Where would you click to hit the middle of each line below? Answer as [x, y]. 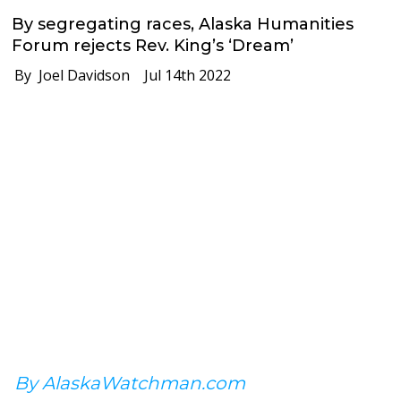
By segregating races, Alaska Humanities [183, 24]
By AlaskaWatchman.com [130, 383]
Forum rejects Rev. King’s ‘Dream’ [153, 45]
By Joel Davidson [67, 75]
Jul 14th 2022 [181, 75]
